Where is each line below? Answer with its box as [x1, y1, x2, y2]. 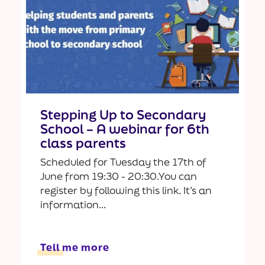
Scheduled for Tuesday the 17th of [40, 155, 206, 169]
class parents [40, 134, 126, 152]
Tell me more [40, 240, 109, 254]
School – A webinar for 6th [40, 120, 209, 138]
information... [40, 198, 106, 212]
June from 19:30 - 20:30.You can [40, 169, 197, 183]
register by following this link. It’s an [40, 183, 212, 198]
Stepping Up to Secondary [40, 106, 206, 124]
